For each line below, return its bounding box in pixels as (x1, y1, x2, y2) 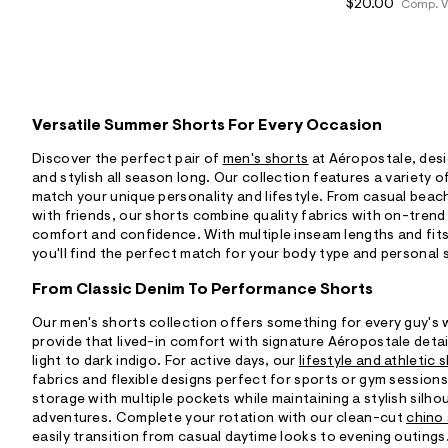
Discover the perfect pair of (32, 153, 223, 168)
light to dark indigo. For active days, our (32, 355, 299, 370)
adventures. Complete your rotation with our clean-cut (32, 412, 407, 427)
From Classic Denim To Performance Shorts (32, 282, 373, 299)
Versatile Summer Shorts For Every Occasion (32, 118, 382, 135)
